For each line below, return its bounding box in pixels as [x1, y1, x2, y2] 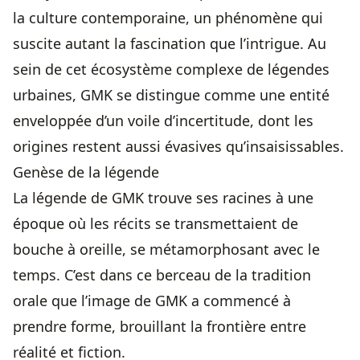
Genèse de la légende [13, 162, 159, 182]
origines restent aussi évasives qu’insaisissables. [13, 137, 344, 157]
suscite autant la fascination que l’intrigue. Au [13, 34, 326, 54]
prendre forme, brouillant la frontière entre [13, 317, 306, 337]
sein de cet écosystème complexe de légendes [13, 59, 329, 80]
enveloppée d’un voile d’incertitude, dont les [13, 111, 313, 131]
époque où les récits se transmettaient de [13, 214, 298, 234]
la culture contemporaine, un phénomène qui [13, 8, 323, 28]
